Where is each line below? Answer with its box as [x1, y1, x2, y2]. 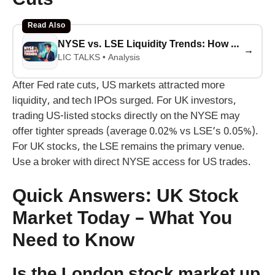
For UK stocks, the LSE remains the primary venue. [12, 141, 245, 155]
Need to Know [12, 229, 134, 254]
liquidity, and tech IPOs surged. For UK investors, [12, 95, 236, 109]
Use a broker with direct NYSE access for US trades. [12, 156, 251, 170]
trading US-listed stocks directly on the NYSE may [12, 110, 240, 124]
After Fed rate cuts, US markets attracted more [12, 79, 225, 93]
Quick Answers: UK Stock [12, 185, 239, 209]
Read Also [27, 21, 66, 31]
